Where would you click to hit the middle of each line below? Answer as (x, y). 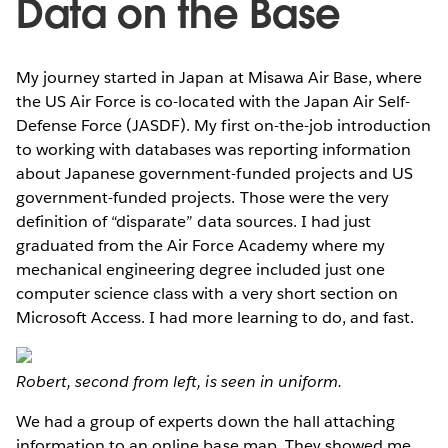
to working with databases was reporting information (213, 149)
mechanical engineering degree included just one (200, 269)
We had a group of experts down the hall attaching (205, 421)
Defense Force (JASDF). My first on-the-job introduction (224, 125)
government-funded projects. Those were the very (202, 197)
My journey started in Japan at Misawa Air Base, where (219, 77)
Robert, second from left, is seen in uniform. (179, 381)
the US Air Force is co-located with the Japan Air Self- (213, 101)
